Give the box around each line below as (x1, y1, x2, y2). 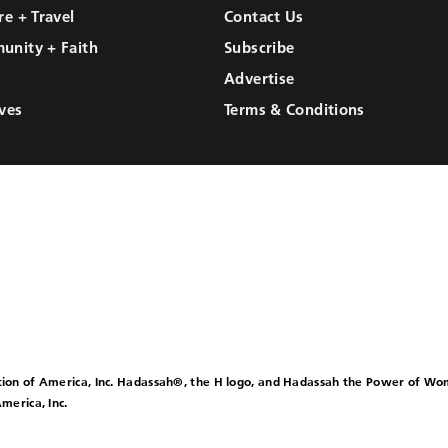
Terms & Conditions (224, 100, 365, 119)
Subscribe (224, 38, 295, 57)
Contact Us (224, 7, 304, 26)
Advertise (224, 69, 295, 88)
